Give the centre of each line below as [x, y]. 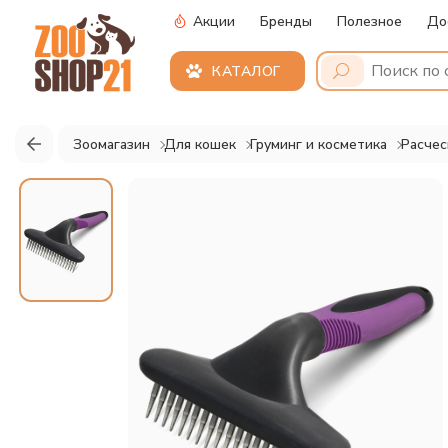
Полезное [369, 21]
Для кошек [200, 144]
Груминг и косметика [318, 144]
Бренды [286, 21]
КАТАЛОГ [246, 71]
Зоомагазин [111, 144]
